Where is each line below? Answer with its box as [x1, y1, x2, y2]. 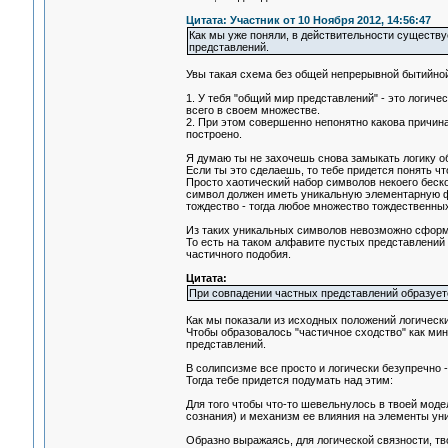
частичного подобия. [185, 248, 291, 261]
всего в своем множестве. [185, 104, 320, 117]
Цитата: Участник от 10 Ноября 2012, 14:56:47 [185, 14, 431, 27]
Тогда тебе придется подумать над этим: [185, 374, 393, 387]
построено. [185, 128, 242, 141]
